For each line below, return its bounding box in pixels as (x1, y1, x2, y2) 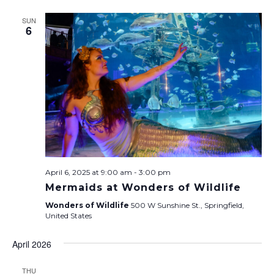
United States (45, 210, 92, 220)
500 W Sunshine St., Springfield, (131, 200, 244, 210)
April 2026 (12, 237, 51, 250)
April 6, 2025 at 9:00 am (45, 167, 132, 177)
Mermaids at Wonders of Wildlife (45, 181, 241, 193)
